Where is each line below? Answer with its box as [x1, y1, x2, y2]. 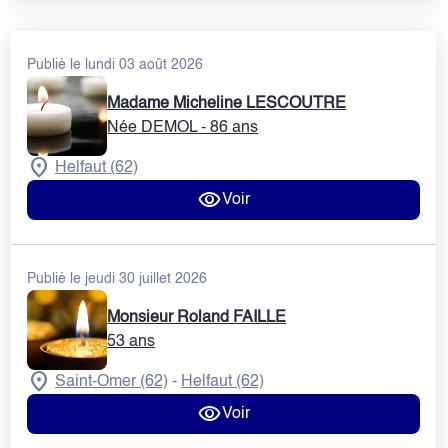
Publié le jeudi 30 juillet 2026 [27, 272, 208, 287]
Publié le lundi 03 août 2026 [27, 58, 204, 72]
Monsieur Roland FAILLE [107, 310, 287, 327]
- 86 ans [201, 120, 259, 136]
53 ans [107, 334, 156, 351]
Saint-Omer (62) [55, 374, 169, 391]
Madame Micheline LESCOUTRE [107, 96, 347, 112]
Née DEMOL [107, 120, 198, 136]
